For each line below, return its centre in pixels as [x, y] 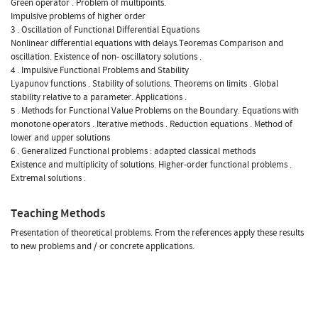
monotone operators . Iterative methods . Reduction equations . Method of [152, 124]
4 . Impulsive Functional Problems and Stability [100, 70]
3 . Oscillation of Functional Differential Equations [105, 29]
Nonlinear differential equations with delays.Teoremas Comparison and [147, 43]
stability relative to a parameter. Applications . [99, 97]
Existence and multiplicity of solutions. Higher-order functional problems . [151, 164]
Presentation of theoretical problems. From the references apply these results [157, 232]
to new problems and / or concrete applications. [103, 246]
